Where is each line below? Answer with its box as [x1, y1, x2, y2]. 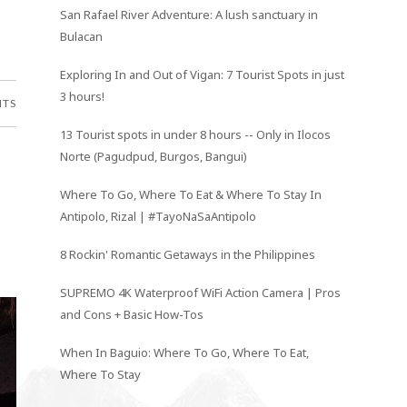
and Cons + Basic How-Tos [60, 305, 204, 323]
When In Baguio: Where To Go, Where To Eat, [60, 343, 310, 361]
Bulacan [60, 28, 104, 45]
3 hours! [60, 88, 105, 105]
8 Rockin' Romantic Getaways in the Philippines [60, 245, 316, 263]
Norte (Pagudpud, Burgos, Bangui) [60, 148, 248, 165]
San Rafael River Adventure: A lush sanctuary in [60, 6, 319, 24]
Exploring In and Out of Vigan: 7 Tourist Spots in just [60, 66, 345, 84]
